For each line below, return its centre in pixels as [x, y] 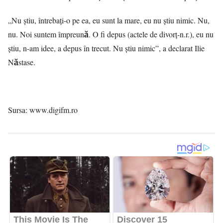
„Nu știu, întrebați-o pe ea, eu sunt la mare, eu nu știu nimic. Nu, [109, 20]
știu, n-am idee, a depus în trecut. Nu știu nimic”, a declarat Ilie [106, 48]
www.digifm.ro [54, 110]
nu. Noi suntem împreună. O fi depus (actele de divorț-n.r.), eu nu [111, 34]
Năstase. [22, 62]
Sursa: [19, 110]
